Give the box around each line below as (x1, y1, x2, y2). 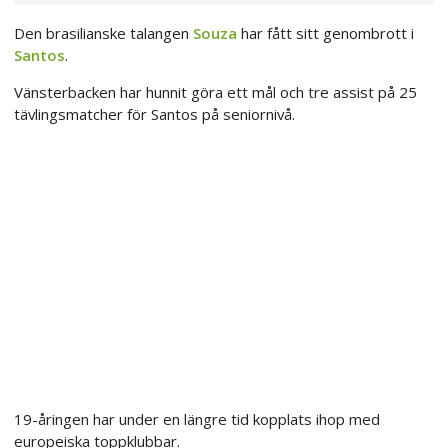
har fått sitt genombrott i (237, 23, 414, 44)
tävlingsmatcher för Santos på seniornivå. (14, 104, 295, 125)
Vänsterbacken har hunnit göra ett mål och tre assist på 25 (14, 82, 417, 103)
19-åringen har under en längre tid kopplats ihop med (14, 408, 380, 429)
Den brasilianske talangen (14, 23, 193, 44)
